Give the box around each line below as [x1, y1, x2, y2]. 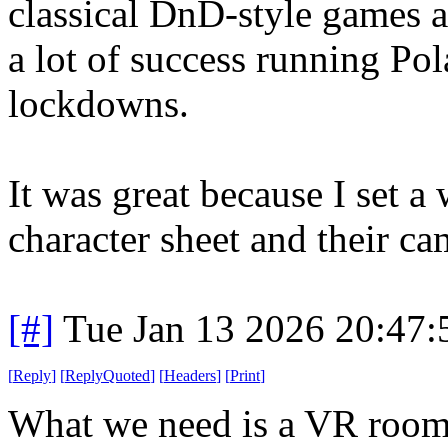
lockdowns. [8, 81, 189, 125]
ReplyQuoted [65, 366, 150, 384]
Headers [164, 366, 216, 384]
